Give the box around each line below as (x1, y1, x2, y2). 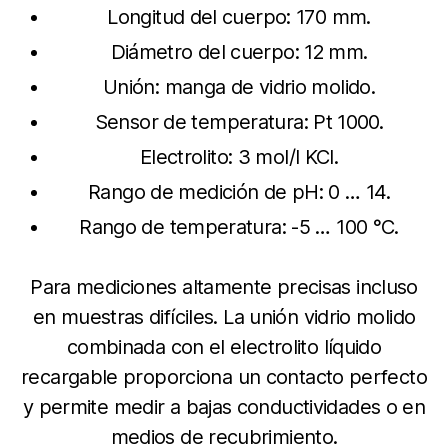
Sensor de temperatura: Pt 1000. (94, 110, 384, 134)
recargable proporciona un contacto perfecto (21, 365, 427, 389)
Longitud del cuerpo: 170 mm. (107, 5, 371, 29)
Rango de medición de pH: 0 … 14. (88, 180, 390, 204)
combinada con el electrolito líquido (66, 335, 382, 359)
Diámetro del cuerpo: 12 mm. (110, 40, 368, 64)
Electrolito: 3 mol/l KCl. (139, 145, 339, 169)
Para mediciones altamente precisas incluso (30, 275, 418, 299)
